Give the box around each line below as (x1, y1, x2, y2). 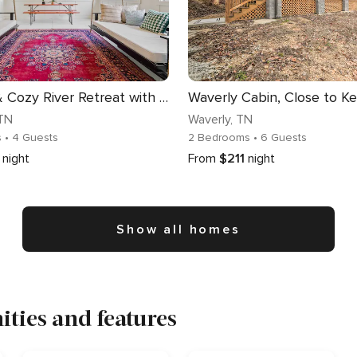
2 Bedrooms (188, 130, 253, 144)
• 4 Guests (5, 130, 58, 144)
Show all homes (116, 221, 241, 237)
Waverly (188, 111, 230, 127)
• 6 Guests (253, 130, 307, 144)
